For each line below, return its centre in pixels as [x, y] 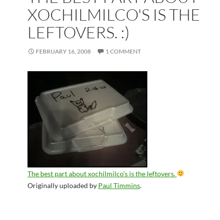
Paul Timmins [119, 185]
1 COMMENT [123, 51]
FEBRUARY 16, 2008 [63, 51]
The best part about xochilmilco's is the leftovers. [102, 174]
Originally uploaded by [63, 185]
